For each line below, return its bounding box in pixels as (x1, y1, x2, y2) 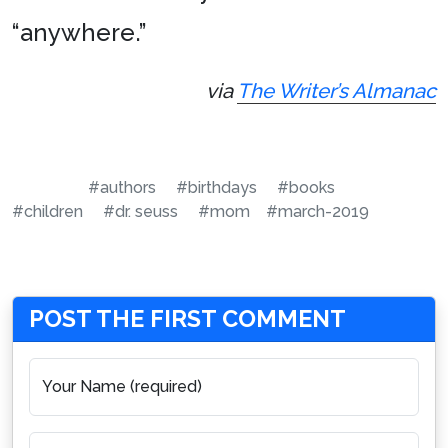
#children (12, 201, 83, 221)
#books (277, 177, 335, 197)
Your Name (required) (42, 376, 202, 396)
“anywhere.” (12, 17, 147, 47)
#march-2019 (266, 201, 369, 221)
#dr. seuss (103, 201, 178, 221)
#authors (88, 177, 156, 197)
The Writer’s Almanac (237, 78, 436, 103)
